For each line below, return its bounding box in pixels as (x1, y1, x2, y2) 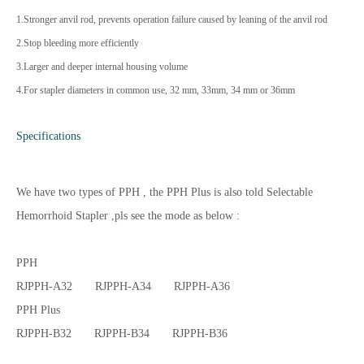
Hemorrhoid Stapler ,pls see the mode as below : (16, 210, 243, 222)
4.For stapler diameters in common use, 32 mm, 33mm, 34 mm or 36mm (16, 84, 295, 96)
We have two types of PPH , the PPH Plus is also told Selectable (16, 186, 313, 198)
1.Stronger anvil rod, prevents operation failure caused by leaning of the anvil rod (16, 14, 327, 25)
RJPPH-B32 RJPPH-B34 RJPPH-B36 (16, 327, 240, 340)
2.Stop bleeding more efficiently (16, 37, 139, 49)
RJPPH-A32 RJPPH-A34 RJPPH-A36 (16, 280, 243, 292)
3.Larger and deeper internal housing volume (16, 61, 188, 72)
